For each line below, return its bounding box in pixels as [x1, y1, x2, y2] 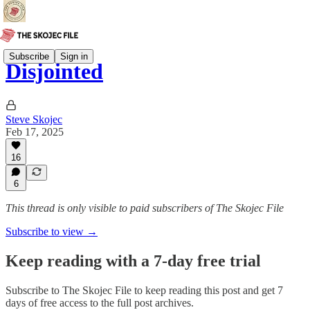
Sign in [60, 51, 88, 62]
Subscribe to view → [6, 226, 98, 237]
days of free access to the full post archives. [6, 296, 194, 309]
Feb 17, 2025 [6, 125, 64, 138]
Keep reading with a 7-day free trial [6, 251, 261, 270]
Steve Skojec [6, 113, 62, 125]
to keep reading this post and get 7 [131, 284, 283, 296]
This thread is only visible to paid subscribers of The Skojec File [6, 202, 284, 214]
